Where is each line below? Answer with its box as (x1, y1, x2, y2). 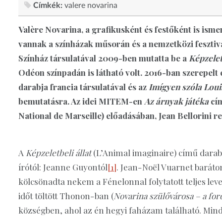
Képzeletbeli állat (26, 147, 91, 158)
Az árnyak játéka (144, 95, 209, 107)
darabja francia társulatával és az (18, 81, 149, 92)
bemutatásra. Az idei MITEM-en (18, 95, 144, 107)
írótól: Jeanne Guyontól (18, 161, 108, 172)
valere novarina (64, 1, 117, 9)
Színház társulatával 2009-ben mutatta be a (18, 52, 189, 63)
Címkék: (33, 1, 62, 9)
